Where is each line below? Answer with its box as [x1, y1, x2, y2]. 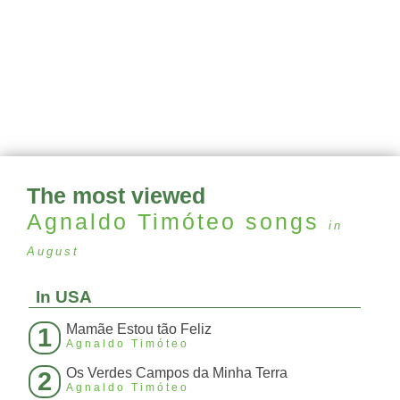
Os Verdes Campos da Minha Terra [66, 365, 287, 381]
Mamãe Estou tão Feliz [66, 321, 212, 337]
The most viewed [27, 183, 205, 209]
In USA [36, 287, 92, 307]
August [27, 245, 79, 259]
